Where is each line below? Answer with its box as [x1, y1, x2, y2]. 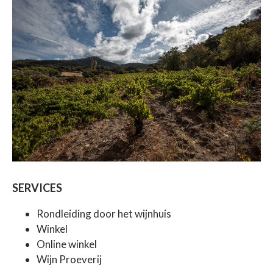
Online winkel [37, 237, 97, 250]
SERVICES [12, 180, 62, 194]
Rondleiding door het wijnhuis [37, 207, 171, 220]
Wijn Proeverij [37, 252, 102, 266]
